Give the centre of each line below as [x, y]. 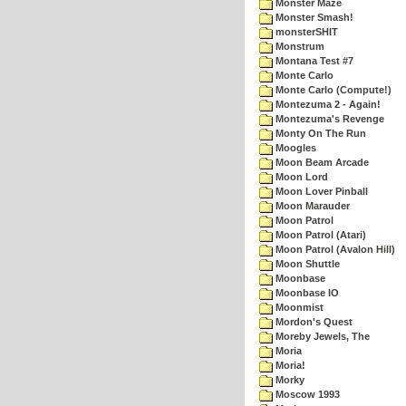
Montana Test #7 [313, 61]
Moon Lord [300, 177]
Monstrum [299, 46]
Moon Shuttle [306, 264]
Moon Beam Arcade [321, 162]
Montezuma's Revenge [329, 119]
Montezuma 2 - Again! [327, 104]
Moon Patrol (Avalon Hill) [334, 249]
